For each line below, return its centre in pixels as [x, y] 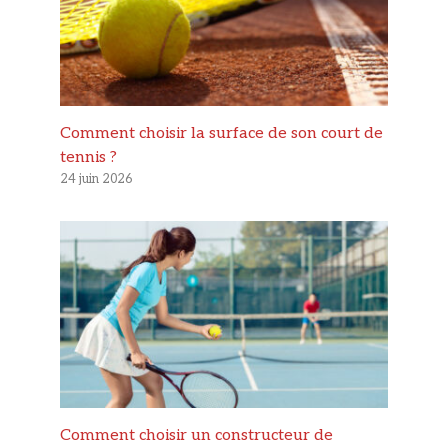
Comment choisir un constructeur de [196, 436]
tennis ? [88, 157]
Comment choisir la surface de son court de [221, 133]
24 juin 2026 [96, 178]
